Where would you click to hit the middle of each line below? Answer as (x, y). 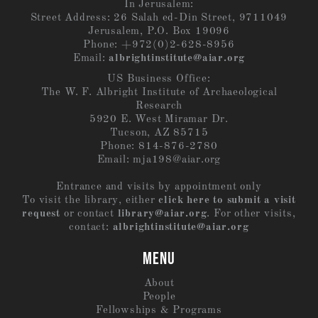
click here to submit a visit (227, 201)
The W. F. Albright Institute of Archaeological (159, 93)
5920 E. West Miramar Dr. (159, 120)
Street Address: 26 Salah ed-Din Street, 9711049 (159, 18)
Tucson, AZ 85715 (159, 133)
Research (159, 106)
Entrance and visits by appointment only (159, 187)
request (41, 214)
